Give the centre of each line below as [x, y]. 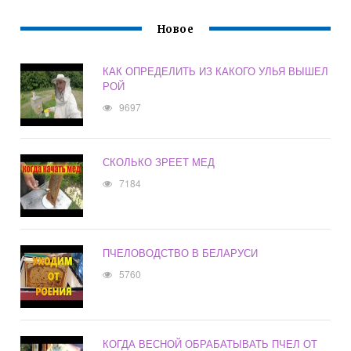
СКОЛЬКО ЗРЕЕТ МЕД [159, 162]
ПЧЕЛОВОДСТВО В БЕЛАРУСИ [181, 253]
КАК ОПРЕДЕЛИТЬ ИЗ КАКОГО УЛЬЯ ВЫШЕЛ [216, 71]
